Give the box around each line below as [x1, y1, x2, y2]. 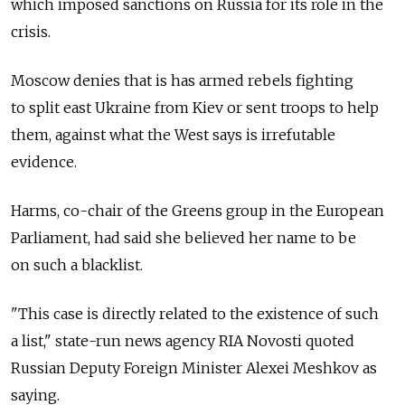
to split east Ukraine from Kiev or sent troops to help [11, 98, 379, 117]
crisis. [11, 22, 51, 41]
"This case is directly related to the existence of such [11, 304, 379, 323]
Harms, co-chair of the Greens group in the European [11, 201, 384, 220]
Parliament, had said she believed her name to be [11, 228, 356, 247]
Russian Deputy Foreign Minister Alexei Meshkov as [11, 358, 377, 377]
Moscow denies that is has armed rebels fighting [11, 71, 353, 89]
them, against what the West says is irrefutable [11, 125, 335, 144]
